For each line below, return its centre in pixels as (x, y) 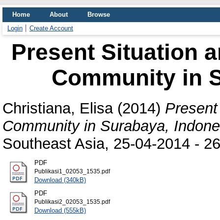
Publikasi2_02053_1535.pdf (72, 202)
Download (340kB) (60, 180)
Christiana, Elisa (58, 108)
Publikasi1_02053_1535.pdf (72, 171)
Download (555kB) (60, 211)
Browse (99, 14)
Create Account (51, 28)
